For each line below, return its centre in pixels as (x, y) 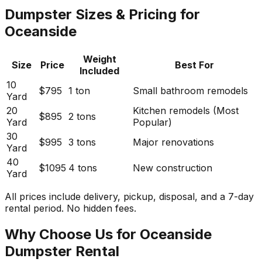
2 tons (82, 116)
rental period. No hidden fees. (70, 208)
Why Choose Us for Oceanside (108, 234)
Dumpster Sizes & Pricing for (102, 14)
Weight (99, 59)
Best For (194, 65)
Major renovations (173, 142)
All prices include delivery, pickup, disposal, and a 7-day (129, 196)
